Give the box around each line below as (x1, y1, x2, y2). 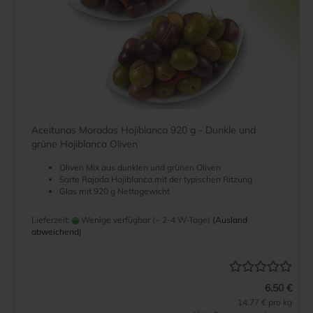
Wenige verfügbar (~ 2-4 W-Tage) (79, 214, 210, 225)
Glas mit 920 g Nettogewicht (59, 186, 170, 196)
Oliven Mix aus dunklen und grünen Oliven (59, 162, 225, 173)
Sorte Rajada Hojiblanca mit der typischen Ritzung (59, 174, 252, 184)
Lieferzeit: (31, 214, 72, 225)
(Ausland (212, 214, 247, 225)
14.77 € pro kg (238, 297, 292, 307)
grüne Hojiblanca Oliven (31, 138, 138, 150)
